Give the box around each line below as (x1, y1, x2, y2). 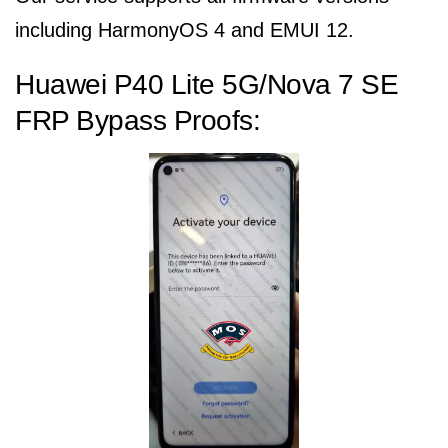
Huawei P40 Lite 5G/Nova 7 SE (15, 69, 398, 100)
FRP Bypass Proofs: (15, 105, 260, 136)
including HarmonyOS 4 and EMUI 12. (15, 19, 354, 41)
